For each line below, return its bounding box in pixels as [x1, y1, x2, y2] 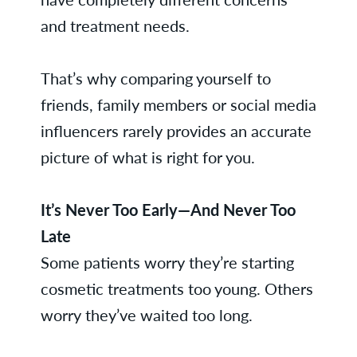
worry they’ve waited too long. [40, 303, 253, 327]
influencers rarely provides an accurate [40, 119, 312, 143]
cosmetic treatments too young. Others [40, 277, 313, 300]
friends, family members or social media [40, 92, 316, 116]
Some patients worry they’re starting [40, 250, 294, 274]
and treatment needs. [40, 14, 190, 37]
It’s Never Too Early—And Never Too [40, 198, 296, 222]
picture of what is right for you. [40, 145, 255, 169]
